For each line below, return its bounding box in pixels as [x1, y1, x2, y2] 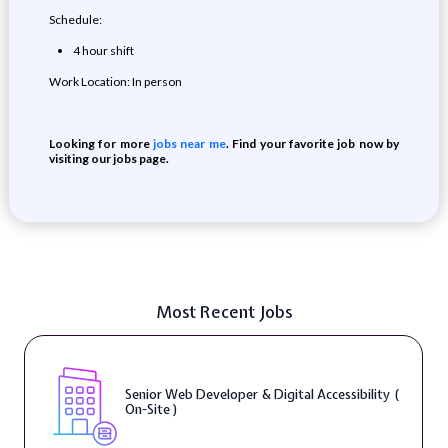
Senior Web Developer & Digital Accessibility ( [124, 386, 399, 403]
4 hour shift [72, 43, 134, 58]
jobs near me [149, 136, 226, 151]
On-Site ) [124, 401, 178, 418]
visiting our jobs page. [48, 151, 169, 166]
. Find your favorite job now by [225, 136, 400, 151]
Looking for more [48, 136, 150, 151]
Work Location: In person [48, 74, 182, 89]
